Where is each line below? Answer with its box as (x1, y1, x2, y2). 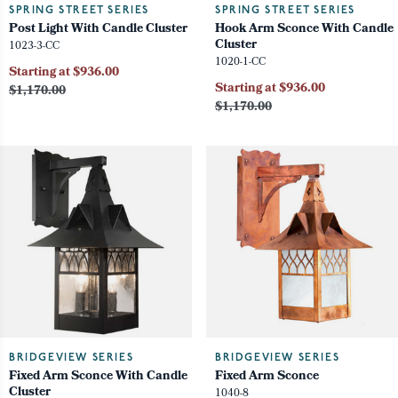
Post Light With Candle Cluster (9, 20, 187, 41)
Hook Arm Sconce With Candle (215, 20, 394, 41)
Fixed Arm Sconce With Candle (9, 367, 187, 388)
